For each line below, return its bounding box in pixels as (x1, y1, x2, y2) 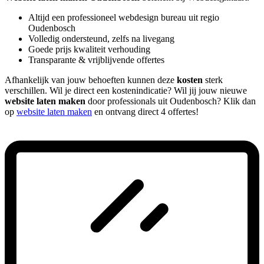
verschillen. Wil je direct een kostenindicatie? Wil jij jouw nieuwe (5, 85, 247, 95)
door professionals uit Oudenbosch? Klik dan (85, 95, 256, 106)
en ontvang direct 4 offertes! (92, 106, 199, 117)
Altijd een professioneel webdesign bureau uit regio (28, 12, 219, 22)
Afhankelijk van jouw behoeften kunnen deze (5, 74, 177, 85)
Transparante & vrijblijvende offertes (28, 54, 164, 65)
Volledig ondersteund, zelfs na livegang (28, 33, 174, 44)
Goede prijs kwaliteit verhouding (28, 44, 150, 54)
